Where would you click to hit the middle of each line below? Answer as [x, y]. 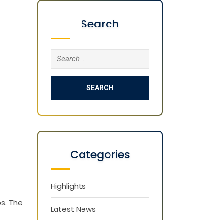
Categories [100, 154]
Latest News [73, 209]
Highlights [68, 186]
